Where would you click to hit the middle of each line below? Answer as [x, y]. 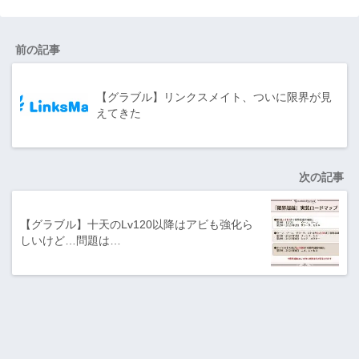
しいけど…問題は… [71, 241]
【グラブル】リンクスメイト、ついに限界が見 [214, 97]
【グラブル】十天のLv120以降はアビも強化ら [137, 225]
